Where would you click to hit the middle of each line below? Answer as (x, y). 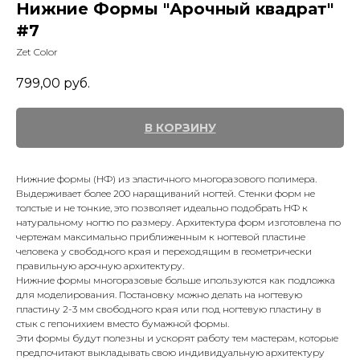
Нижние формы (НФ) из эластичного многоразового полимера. (166, 179)
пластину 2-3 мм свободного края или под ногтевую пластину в (169, 309)
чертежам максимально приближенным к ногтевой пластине (161, 237)
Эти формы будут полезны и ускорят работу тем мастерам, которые (177, 338)
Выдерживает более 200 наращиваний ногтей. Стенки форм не (166, 194)
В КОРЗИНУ (180, 128)
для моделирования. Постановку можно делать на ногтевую (159, 295)
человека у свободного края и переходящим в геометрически (164, 252)
